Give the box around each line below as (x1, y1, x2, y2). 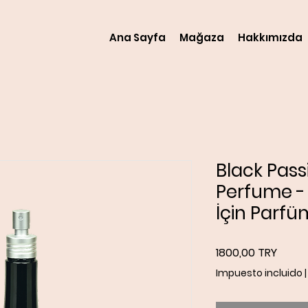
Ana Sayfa (109, 30, 166, 45)
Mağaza (179, 30, 224, 45)
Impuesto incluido (216, 265, 302, 280)
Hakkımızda (238, 30, 302, 45)
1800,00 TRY (216, 244, 277, 261)
